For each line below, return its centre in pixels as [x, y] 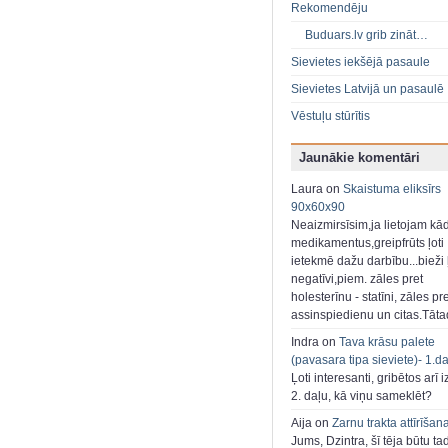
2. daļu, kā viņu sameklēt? [361, 396]
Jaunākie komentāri [359, 158]
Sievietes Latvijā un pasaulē [367, 89]
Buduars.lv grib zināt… [366, 35]
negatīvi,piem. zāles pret [357, 279]
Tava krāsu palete [387, 342]
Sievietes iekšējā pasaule [360, 62]
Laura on [317, 189]
